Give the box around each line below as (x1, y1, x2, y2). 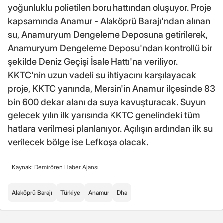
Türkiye (60, 188, 80, 196)
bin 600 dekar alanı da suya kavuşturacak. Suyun (8, 96, 206, 107)
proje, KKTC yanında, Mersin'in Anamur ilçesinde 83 (8, 83, 215, 94)
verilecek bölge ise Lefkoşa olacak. (8, 136, 148, 147)
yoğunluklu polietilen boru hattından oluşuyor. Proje (8, 2, 211, 13)
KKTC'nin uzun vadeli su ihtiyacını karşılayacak (8, 69, 196, 80)
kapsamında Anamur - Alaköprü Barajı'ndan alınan (8, 15, 210, 26)
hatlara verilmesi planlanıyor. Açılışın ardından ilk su (8, 123, 213, 134)
